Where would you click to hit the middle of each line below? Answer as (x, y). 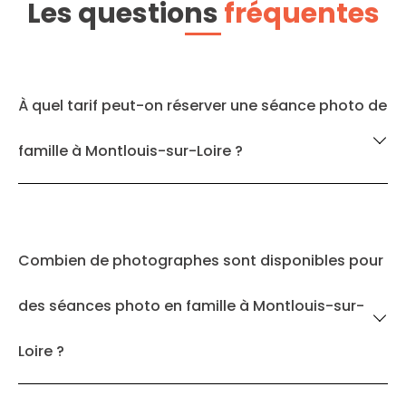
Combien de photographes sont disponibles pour (201, 261)
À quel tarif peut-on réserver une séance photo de (203, 106)
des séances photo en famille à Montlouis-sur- (191, 306)
